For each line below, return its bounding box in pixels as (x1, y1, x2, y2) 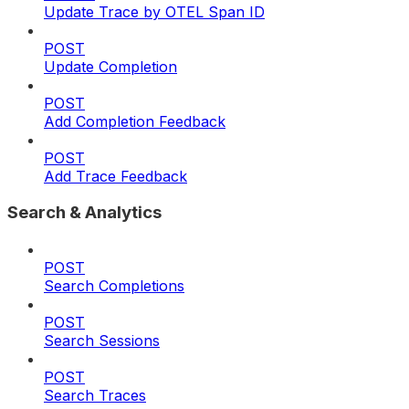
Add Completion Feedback (44, 111, 225, 131)
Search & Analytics (7, 202, 162, 224)
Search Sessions (44, 331, 160, 351)
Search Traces (44, 386, 146, 405)
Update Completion (44, 57, 177, 76)
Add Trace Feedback (44, 166, 187, 185)
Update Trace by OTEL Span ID (44, 2, 265, 21)
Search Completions (44, 277, 184, 296)
